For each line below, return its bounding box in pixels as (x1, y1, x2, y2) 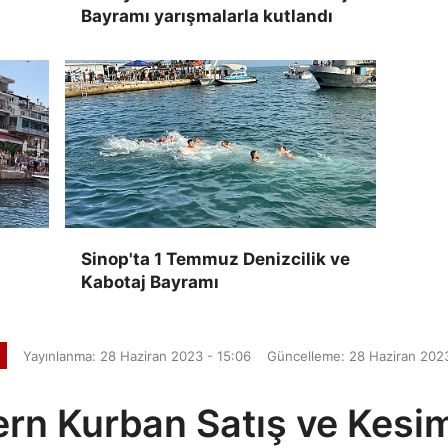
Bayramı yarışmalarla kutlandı (81, 5, 334, 26)
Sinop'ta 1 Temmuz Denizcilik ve (81, 248, 351, 269)
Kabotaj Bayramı (81, 271, 220, 292)
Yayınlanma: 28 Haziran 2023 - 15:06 (22, 347, 251, 364)
